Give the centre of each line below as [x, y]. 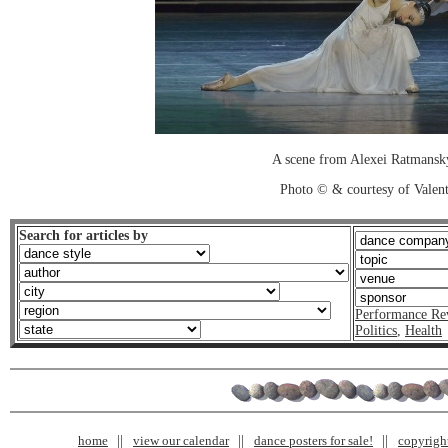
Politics [376, 330]
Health [423, 330]
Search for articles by [83, 235]
